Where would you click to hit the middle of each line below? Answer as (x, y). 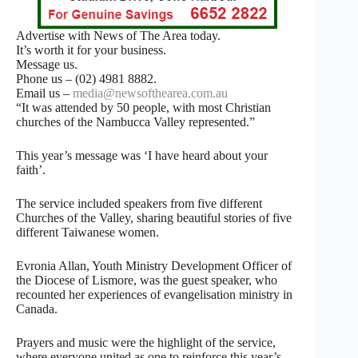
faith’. (31, 169)
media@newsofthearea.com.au (150, 93)
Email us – (44, 93)
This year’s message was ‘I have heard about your (142, 155)
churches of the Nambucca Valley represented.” (135, 121)
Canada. (37, 308)
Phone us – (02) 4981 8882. (86, 78)
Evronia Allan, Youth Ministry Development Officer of (154, 265)
